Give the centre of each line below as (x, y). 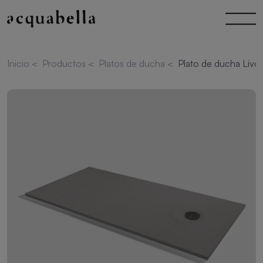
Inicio (19, 63)
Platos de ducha (133, 63)
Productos (65, 63)
